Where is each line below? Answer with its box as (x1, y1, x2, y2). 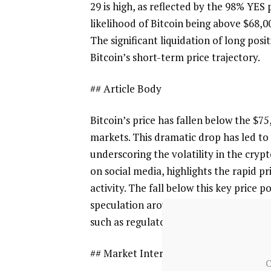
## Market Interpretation (90, 246, 208, 260)
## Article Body (90, 82, 162, 96)
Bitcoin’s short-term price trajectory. (90, 50, 261, 65)
